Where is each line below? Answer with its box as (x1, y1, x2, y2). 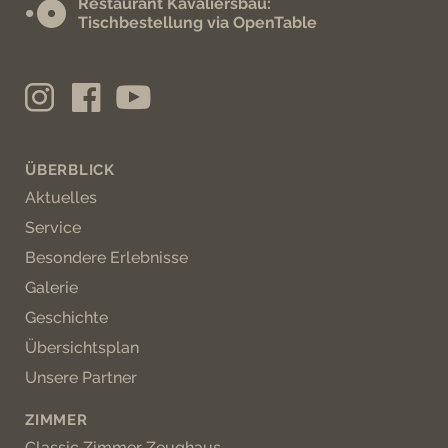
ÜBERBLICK (25, 160, 115, 179)
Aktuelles (25, 187, 97, 207)
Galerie (25, 277, 78, 297)
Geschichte (25, 307, 108, 327)
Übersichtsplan (25, 337, 139, 357)
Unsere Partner (25, 367, 137, 387)
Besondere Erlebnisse (25, 247, 188, 267)
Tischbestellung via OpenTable (78, 12, 317, 32)
